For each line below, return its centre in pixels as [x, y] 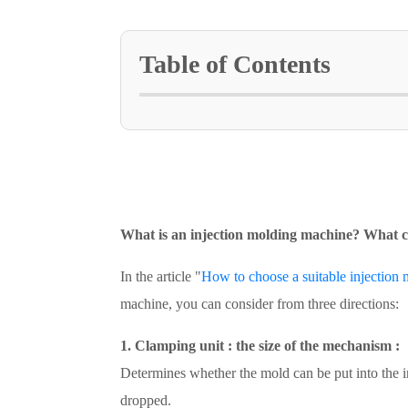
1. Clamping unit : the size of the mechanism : [260, 346]
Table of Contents [235, 64]
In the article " [161, 276]
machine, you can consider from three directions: [260, 304]
